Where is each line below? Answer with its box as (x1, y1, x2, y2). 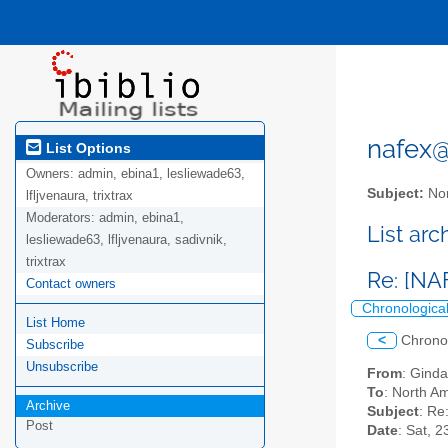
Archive (26, 398, 70, 414)
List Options (42, 139, 131, 156)
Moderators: (26, 210, 99, 226)
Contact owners (26, 276, 116, 292)
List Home (26, 315, 85, 331)
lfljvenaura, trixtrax (26, 188, 133, 204)
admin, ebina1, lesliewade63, (78, 166, 245, 182)
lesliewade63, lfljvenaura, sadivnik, (26, 232, 227, 248)
